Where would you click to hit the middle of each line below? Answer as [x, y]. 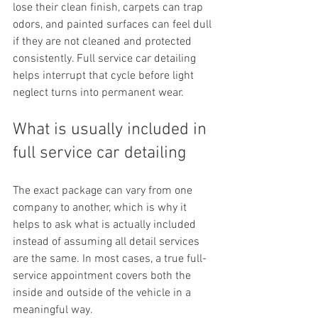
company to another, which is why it [101, 208]
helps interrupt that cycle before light [105, 76]
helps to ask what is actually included [106, 225]
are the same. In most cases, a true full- [110, 259]
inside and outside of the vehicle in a [103, 293]
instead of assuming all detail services [108, 242]
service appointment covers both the [103, 276]
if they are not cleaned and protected [104, 42]
